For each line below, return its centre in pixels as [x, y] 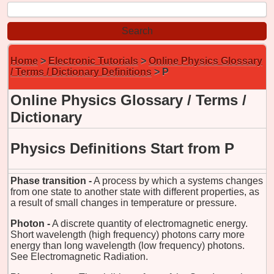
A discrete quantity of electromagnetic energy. [150, 223]
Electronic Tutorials [93, 61]
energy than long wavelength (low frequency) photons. [128, 245]
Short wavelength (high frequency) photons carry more [128, 234]
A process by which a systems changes [178, 180]
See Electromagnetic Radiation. [79, 256]
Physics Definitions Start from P [122, 148]
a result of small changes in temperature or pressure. [124, 202]
